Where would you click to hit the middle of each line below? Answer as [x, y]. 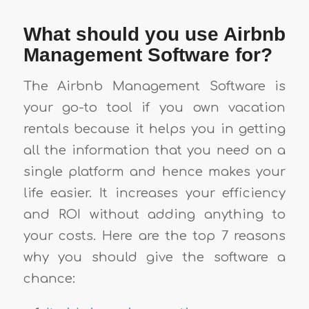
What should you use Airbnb [154, 34]
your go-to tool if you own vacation [154, 108]
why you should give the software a [154, 258]
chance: [49, 279]
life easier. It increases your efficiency [154, 193]
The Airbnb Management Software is [154, 87]
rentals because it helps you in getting [154, 129]
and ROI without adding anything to [154, 215]
